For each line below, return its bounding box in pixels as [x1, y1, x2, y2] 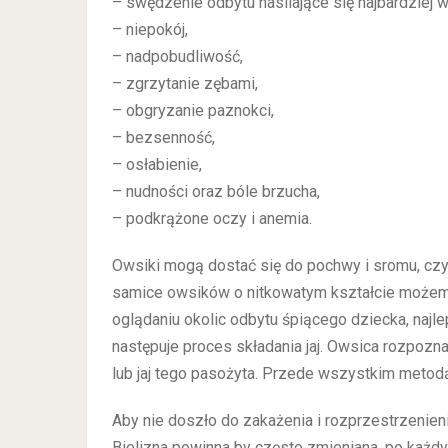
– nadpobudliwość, [112, 47, 243, 66]
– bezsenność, [112, 128, 215, 147]
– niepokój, [112, 20, 188, 39]
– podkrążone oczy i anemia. [112, 209, 312, 228]
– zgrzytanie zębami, [112, 74, 258, 93]
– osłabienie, [112, 155, 202, 174]
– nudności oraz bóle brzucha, [112, 182, 320, 201]
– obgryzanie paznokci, [112, 101, 274, 120]
